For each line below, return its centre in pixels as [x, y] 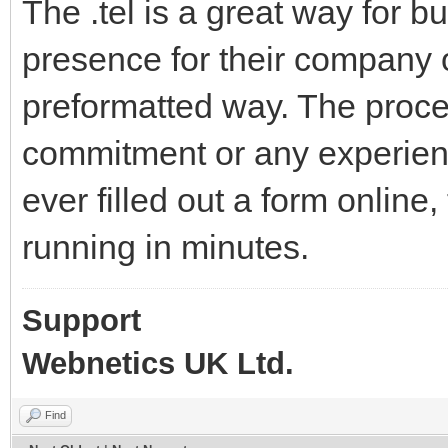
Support [81, 320]
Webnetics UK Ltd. [158, 363]
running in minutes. [165, 246]
